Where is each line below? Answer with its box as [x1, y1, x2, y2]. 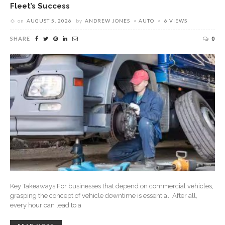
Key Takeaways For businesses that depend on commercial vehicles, [10, 182, 213, 190]
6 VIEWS [164, 17, 187, 24]
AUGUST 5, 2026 [27, 17, 72, 24]
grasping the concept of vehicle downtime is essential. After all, [10, 192, 197, 200]
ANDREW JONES [85, 17, 130, 24]
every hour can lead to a [10, 201, 81, 209]
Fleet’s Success [10, 1, 70, 10]
